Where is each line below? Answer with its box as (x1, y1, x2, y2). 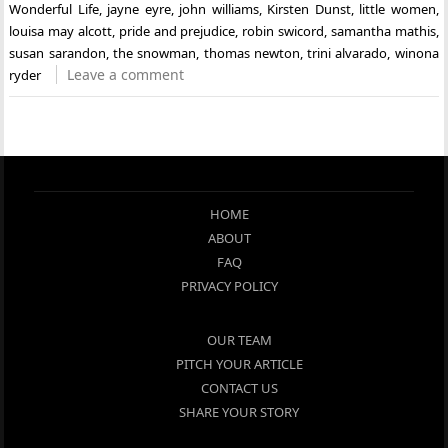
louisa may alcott (9, 21, 113, 40)
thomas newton (203, 43, 300, 62)
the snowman (113, 43, 197, 62)
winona (394, 43, 439, 62)
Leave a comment (67, 64, 185, 84)
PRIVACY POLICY (180, 277, 278, 295)
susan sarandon (9, 43, 106, 62)
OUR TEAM (206, 330, 272, 349)
